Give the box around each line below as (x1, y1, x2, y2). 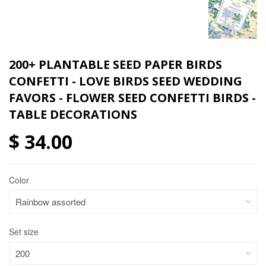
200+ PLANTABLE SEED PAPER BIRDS (9, 56, 222, 72)
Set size (9, 225, 39, 237)
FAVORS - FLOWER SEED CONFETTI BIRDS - (9, 89, 256, 106)
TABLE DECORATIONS (9, 106, 137, 122)
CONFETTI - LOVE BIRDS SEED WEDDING (9, 72, 242, 89)
